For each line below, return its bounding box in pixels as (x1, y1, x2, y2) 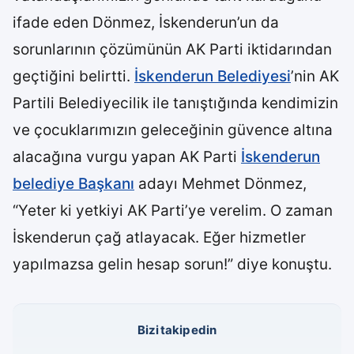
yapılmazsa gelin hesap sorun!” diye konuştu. (13, 255, 332, 273)
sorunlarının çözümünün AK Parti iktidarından (13, 40, 332, 58)
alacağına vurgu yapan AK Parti (13, 148, 241, 166)
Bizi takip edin (137, 322, 217, 337)
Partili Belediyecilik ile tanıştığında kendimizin (13, 94, 338, 112)
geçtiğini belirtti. (13, 67, 134, 85)
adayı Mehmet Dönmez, (134, 175, 307, 193)
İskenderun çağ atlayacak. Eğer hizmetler (13, 228, 306, 247)
